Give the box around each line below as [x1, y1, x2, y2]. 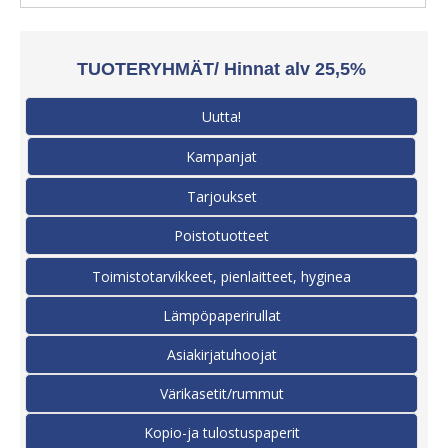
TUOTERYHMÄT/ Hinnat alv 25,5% [77, 58, 366, 79]
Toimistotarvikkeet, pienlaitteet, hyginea [92, 266, 351, 286]
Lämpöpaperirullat [162, 305, 281, 325]
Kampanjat [186, 146, 257, 166]
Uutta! [202, 106, 241, 126]
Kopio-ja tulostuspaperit [143, 422, 300, 442]
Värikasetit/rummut [159, 383, 284, 403]
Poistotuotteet [174, 225, 269, 245]
